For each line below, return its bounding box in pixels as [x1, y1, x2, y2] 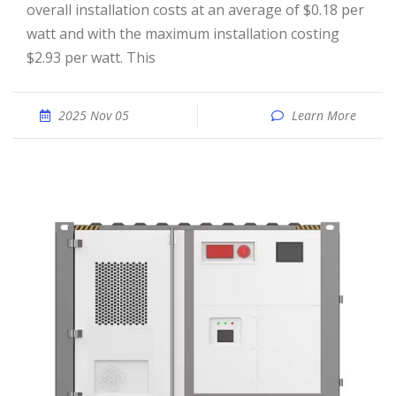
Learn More [292, 107, 356, 124]
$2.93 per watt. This [27, 48, 156, 67]
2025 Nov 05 [58, 107, 129, 124]
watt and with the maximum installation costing [27, 24, 339, 43]
